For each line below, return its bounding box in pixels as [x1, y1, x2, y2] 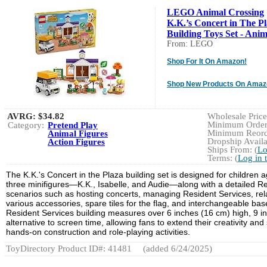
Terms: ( [207, 153, 238, 163]
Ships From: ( [207, 144, 257, 154]
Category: [8, 120, 44, 130]
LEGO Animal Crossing [167, 7, 264, 17]
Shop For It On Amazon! [167, 57, 247, 66]
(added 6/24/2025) [141, 243, 212, 253]
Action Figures [48, 136, 105, 147]
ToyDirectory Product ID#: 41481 [6, 243, 132, 253]
